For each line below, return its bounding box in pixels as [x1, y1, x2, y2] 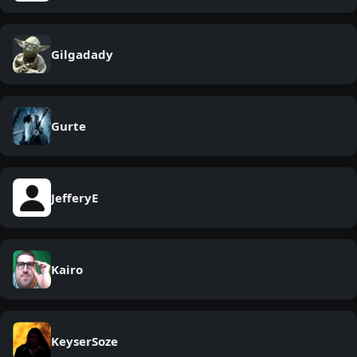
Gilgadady [51, 46, 113, 62]
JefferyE [51, 190, 98, 206]
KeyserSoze [51, 333, 118, 349]
